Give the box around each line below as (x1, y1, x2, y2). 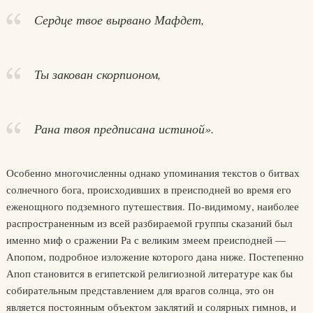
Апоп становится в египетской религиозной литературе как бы (6, 266, 293, 280)
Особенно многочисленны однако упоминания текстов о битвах (6, 166, 300, 180)
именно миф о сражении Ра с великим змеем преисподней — (6, 233, 286, 247)
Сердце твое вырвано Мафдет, (34, 11, 205, 28)
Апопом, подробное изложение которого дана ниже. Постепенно (6, 249, 304, 263)
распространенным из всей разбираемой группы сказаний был (6, 216, 292, 230)
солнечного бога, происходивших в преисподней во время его (6, 182, 291, 196)
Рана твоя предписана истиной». (34, 120, 214, 137)
